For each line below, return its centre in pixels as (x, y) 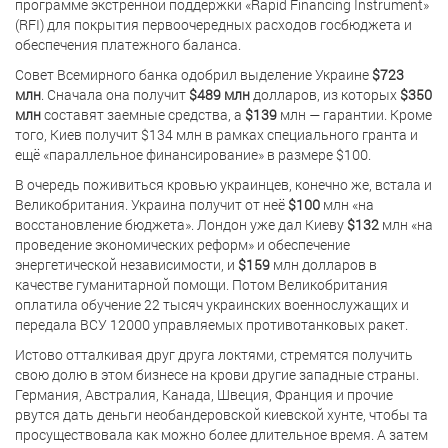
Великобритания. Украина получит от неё (150, 204)
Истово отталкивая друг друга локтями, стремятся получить (214, 354)
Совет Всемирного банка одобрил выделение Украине (193, 74)
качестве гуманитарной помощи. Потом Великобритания (201, 284)
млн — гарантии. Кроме (356, 114)
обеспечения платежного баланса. (128, 44)
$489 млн (219, 94)
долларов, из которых (325, 94)
